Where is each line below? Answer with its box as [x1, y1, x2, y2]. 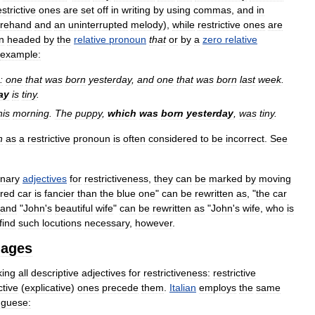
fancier [44, 187, 75, 199]
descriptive [31, 266, 79, 278]
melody [131, 18, 163, 30]
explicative [25, 281, 71, 293]
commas [193, 4, 231, 15]
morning [13, 107, 49, 119]
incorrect [226, 132, 264, 144]
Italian [169, 281, 196, 293]
